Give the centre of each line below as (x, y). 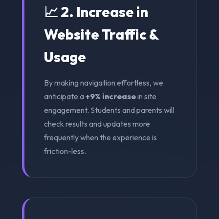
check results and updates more (97, 123)
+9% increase (110, 96)
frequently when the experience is (100, 137)
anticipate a (65, 96)
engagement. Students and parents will (109, 110)
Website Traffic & (101, 34)
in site (146, 96)
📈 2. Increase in (96, 11)
